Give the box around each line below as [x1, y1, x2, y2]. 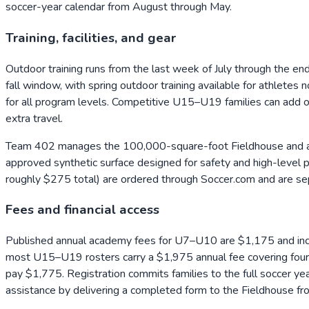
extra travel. [6, 110, 63, 126]
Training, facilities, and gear [6, 28, 176, 47]
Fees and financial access [6, 201, 159, 219]
